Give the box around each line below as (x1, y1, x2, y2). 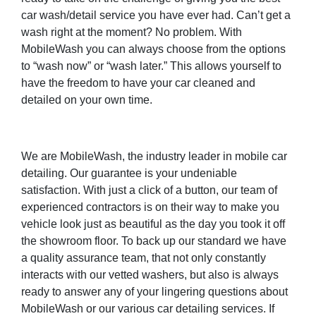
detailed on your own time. (21, 94, 152, 107)
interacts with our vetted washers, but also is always (21, 269, 279, 281)
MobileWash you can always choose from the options (21, 43, 286, 56)
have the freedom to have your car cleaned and (21, 77, 255, 90)
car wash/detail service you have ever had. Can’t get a (21, 9, 291, 22)
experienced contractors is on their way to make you (21, 201, 279, 214)
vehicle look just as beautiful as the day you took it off (21, 218, 285, 231)
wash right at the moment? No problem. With (21, 26, 242, 39)
